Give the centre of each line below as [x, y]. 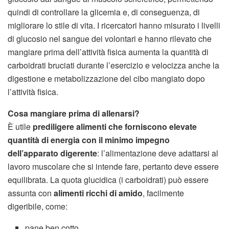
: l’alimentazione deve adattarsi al [158, 153]
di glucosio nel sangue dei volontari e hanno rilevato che [110, 39]
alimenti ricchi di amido [98, 193]
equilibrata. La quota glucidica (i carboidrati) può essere [108, 180]
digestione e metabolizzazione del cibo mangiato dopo [106, 79]
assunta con [31, 193]
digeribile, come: [38, 207]
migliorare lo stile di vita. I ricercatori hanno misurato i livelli [114, 26]
